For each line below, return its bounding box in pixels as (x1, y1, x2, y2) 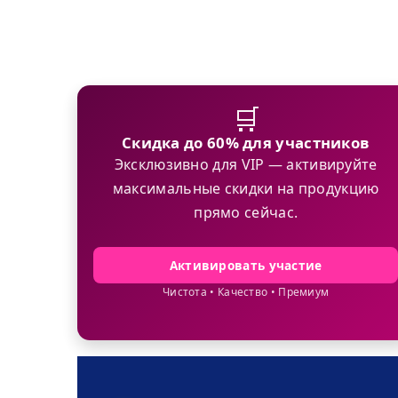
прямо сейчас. (194, 203, 298, 223)
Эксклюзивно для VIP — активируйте (114, 155, 378, 175)
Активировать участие (169, 257, 322, 275)
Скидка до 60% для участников (121, 132, 370, 154)
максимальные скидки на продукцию (112, 179, 379, 199)
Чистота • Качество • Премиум (162, 284, 330, 300)
